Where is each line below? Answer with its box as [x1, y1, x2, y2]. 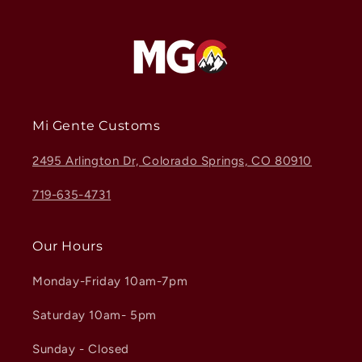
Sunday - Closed [32, 342, 129, 356]
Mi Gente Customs [32, 118, 161, 133]
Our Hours [32, 238, 103, 254]
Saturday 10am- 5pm [32, 308, 157, 322]
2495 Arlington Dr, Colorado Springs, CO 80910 [32, 154, 312, 168]
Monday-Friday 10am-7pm [32, 274, 188, 288]
